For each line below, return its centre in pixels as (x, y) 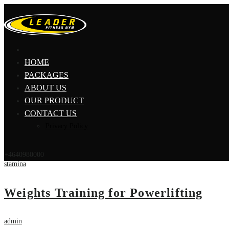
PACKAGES (47, 75)
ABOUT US (45, 88)
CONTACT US (51, 113)
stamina (15, 164)
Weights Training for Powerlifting (104, 192)
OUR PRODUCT (54, 101)
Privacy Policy (67, 126)
